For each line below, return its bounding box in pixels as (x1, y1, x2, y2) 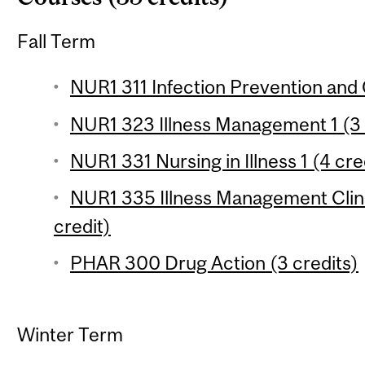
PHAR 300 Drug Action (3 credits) (69, 251, 358, 274)
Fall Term (17, 30, 96, 53)
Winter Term (17, 323, 124, 345)
